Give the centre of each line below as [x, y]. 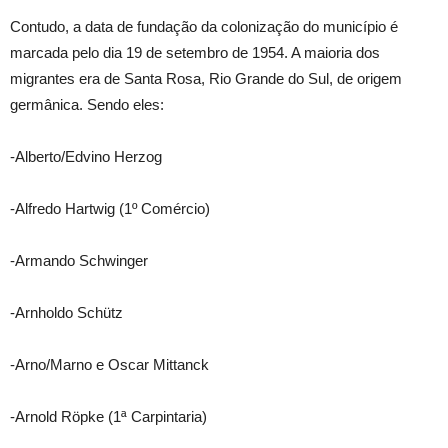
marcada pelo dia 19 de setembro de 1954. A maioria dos [195, 52]
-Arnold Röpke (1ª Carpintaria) [108, 416]
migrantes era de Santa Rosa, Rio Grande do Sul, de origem [206, 78]
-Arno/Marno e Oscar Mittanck [109, 364]
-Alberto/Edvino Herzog [86, 156]
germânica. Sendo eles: [87, 104]
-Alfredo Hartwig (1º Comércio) [110, 208]
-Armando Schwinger [79, 260]
